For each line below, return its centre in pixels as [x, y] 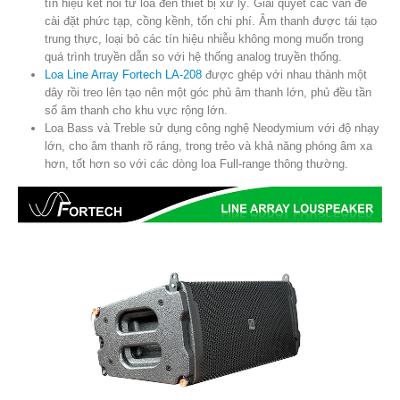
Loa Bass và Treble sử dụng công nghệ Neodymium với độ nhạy [212, 128]
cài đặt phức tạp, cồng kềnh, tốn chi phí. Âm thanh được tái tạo [210, 21]
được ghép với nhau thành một [284, 74]
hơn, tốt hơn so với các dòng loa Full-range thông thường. [196, 163]
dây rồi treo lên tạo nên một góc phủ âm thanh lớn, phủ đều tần [208, 92]
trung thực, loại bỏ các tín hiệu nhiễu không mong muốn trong [204, 38]
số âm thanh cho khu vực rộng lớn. [136, 110]
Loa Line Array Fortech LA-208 [123, 74]
